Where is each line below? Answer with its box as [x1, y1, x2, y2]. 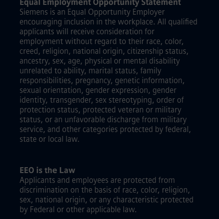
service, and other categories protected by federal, [20, 125, 191, 134]
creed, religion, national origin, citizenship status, [20, 46, 189, 56]
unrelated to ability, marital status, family [20, 66, 161, 75]
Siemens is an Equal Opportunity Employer [20, 7, 165, 17]
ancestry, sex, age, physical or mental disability [20, 56, 180, 66]
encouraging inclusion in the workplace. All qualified [20, 17, 197, 26]
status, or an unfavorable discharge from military [20, 115, 187, 124]
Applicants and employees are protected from [20, 175, 175, 185]
